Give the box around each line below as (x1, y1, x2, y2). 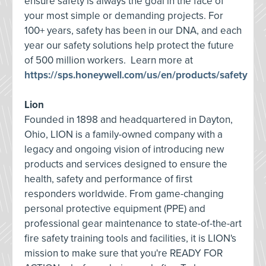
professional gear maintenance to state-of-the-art (24, 217, 242, 230)
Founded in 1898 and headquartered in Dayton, (24, 113, 233, 126)
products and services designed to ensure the (24, 158, 227, 170)
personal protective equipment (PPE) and (24, 202, 205, 215)
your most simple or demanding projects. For (24, 9, 223, 22)
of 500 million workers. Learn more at (24, 54, 193, 66)
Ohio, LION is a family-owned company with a (24, 128, 223, 141)
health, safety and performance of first (24, 173, 192, 185)
